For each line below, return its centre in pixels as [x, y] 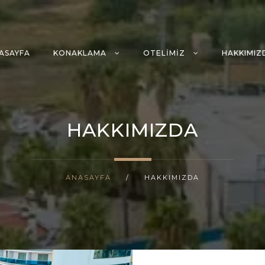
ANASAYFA [88, 177]
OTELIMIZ [165, 53]
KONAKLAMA [81, 53]
